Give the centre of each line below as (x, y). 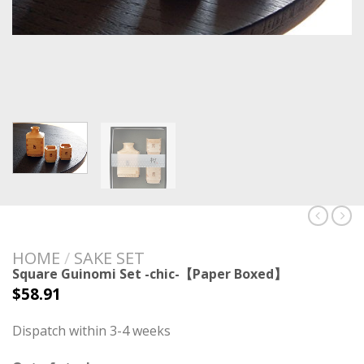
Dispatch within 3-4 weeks (91, 331)
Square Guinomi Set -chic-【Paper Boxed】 (149, 274)
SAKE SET (109, 258)
